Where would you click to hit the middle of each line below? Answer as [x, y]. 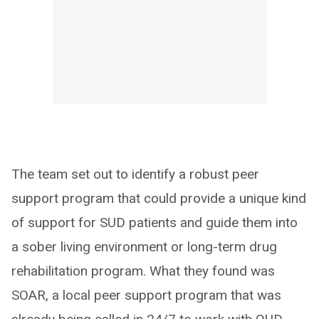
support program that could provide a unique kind [159, 199]
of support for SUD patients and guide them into [155, 223]
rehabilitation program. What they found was [143, 271]
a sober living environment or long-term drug [144, 247]
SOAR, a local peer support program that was [146, 296]
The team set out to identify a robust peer [135, 174]
